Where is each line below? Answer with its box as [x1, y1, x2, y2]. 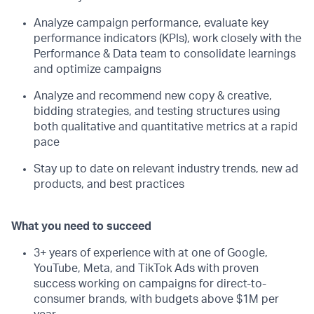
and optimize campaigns [34, 64, 161, 75]
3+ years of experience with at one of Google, [34, 247, 268, 259]
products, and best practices [34, 179, 184, 190]
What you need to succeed [11, 221, 151, 232]
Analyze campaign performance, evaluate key [34, 18, 268, 29]
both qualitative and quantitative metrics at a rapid [34, 121, 298, 132]
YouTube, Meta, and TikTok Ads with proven [34, 263, 259, 274]
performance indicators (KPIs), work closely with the [34, 33, 301, 44]
